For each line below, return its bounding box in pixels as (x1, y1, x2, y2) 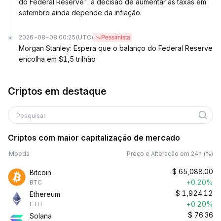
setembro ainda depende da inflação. (19, 8, 142, 17)
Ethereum (30, 190, 60, 198)
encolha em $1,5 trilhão (19, 55, 96, 63)
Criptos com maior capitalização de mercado (8, 133, 180, 143)
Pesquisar (16, 112, 45, 119)
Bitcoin (30, 168, 51, 177)
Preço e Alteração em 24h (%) (127, 150, 213, 157)
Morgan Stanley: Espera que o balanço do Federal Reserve (19, 44, 213, 52)
